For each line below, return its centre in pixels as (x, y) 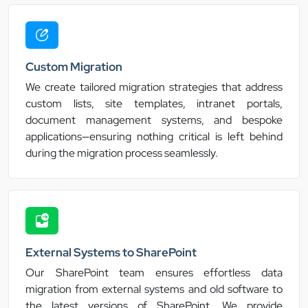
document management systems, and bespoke (154, 120)
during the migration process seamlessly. (122, 153)
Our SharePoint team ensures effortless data (154, 273)
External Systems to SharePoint (111, 253)
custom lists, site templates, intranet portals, (154, 104)
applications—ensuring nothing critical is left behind (154, 137)
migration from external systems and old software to (154, 289)
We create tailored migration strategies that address (154, 87)
